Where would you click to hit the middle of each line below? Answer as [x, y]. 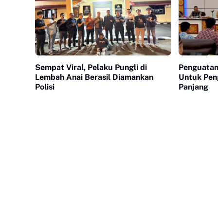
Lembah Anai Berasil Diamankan [94, 77]
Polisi [45, 87]
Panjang [193, 87]
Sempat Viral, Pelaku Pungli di [91, 68]
